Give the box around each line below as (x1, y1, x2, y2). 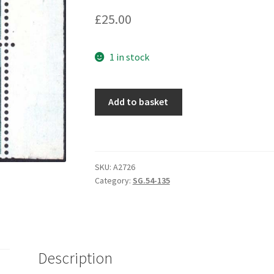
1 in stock (109, 50, 150, 63)
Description (38, 248, 113, 268)
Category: (94, 175, 133, 187)
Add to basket (108, 95, 169, 108)
